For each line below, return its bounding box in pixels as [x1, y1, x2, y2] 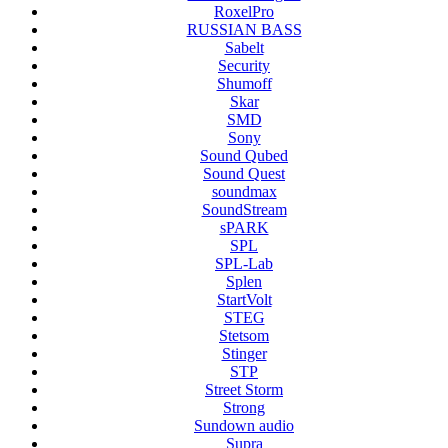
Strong [223, 398, 265, 416]
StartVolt [216, 290, 272, 308]
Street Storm [205, 380, 283, 398]
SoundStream [201, 200, 287, 218]
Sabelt [224, 38, 264, 56]
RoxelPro [214, 2, 274, 20]
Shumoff [216, 74, 272, 92]
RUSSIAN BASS [186, 20, 302, 38]
